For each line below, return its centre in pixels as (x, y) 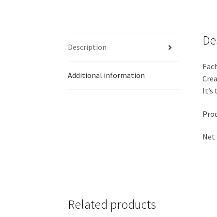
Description (87, 47)
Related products (112, 205)
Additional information (107, 75)
